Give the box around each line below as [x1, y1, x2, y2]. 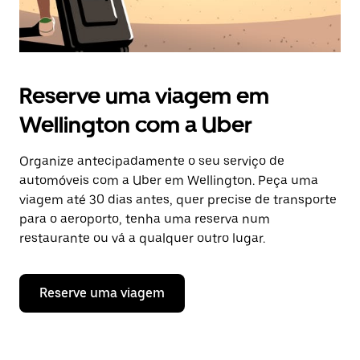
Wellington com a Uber [19, 111, 252, 138]
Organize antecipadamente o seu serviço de [19, 153, 284, 169]
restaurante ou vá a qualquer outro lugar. [19, 231, 265, 246]
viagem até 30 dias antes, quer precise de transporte [19, 192, 337, 207]
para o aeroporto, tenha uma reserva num [19, 211, 270, 227]
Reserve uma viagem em [19, 82, 269, 109]
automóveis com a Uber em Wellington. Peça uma [19, 173, 318, 188]
